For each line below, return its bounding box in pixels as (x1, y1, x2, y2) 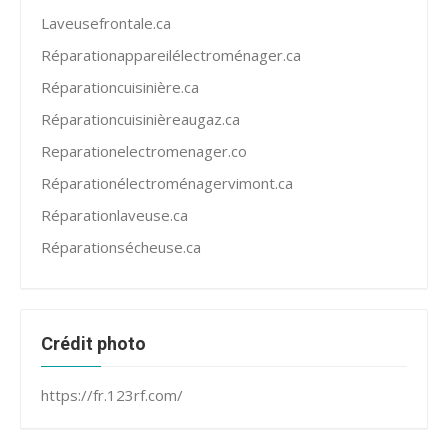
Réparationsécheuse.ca (41, 237, 201, 257)
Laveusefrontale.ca (41, 13, 171, 33)
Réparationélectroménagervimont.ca (41, 173, 293, 193)
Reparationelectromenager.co (41, 141, 247, 161)
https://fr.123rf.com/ (41, 385, 183, 405)
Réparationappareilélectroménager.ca (41, 45, 301, 65)
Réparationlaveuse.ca (41, 205, 188, 225)
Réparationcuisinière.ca (41, 77, 199, 97)
